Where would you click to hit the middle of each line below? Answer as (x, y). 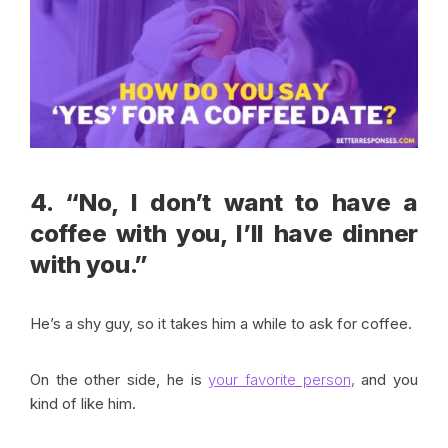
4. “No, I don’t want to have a (224, 203)
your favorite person (279, 380)
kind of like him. (85, 404)
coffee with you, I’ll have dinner (224, 234)
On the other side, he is (119, 380)
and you (386, 380)
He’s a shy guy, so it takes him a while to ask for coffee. (223, 324)
